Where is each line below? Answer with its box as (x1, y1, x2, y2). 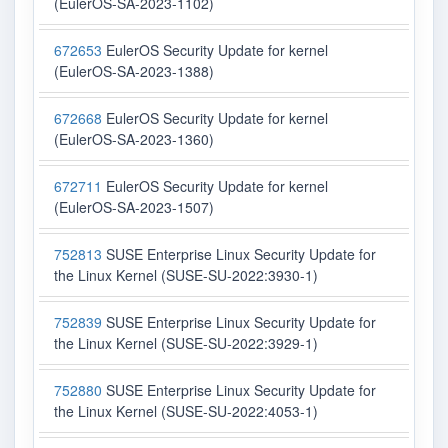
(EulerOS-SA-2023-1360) (54, 129, 214, 150)
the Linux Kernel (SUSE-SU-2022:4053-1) (54, 401, 318, 422)
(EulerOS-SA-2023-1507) (54, 197, 214, 218)
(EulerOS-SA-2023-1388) (54, 61, 214, 82)
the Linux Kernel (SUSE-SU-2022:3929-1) (54, 333, 318, 354)
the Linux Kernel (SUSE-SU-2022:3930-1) (54, 265, 318, 286)
